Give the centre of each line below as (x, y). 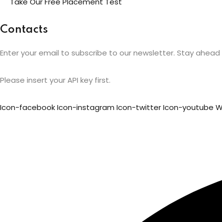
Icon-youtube (188, 107)
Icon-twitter (139, 107)
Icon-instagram (86, 107)
